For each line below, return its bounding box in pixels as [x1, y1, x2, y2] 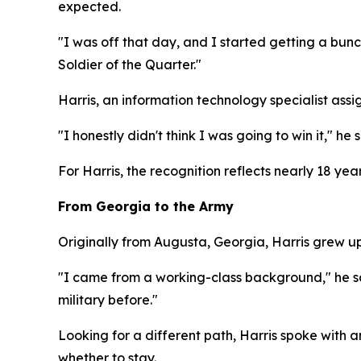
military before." [58, 292, 158, 308]
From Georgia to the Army [58, 198, 234, 214]
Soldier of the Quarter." [58, 56, 201, 73]
